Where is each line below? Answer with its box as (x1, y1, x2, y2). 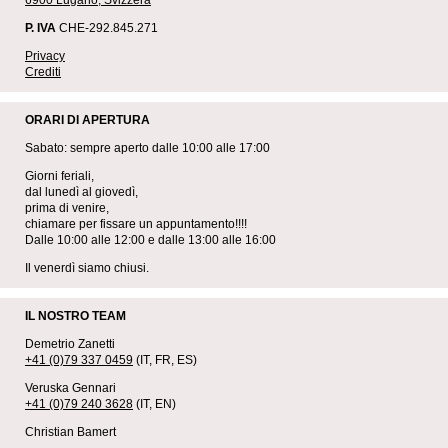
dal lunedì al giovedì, (25, 185, 138, 200)
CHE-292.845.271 (56, 21, 158, 36)
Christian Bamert (25, 425, 116, 440)
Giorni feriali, (25, 169, 94, 184)
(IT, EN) (133, 397, 176, 412)
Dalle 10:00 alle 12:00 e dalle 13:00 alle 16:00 (25, 233, 276, 248)
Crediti (25, 65, 61, 80)
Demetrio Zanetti (25, 337, 115, 352)
